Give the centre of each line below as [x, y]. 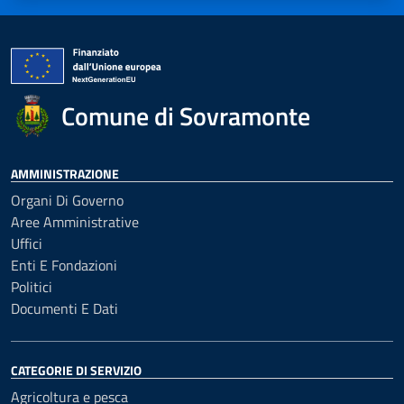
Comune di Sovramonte [186, 116]
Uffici [27, 243]
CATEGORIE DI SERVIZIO [76, 370]
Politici [32, 287]
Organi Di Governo [67, 200]
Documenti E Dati [64, 308]
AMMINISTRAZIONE [65, 174]
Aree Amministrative [75, 222]
